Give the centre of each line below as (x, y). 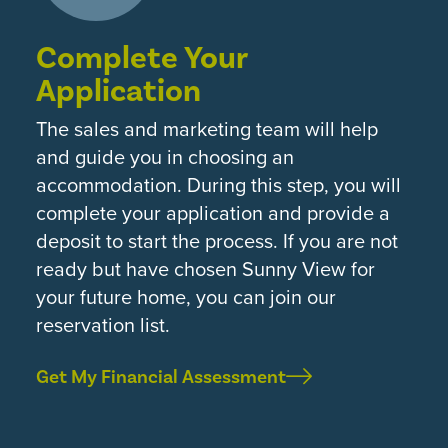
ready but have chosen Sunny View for (205, 268)
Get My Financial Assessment (161, 376)
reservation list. (103, 324)
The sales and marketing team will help (207, 128)
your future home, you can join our (186, 296)
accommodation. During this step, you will (218, 184)
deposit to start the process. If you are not (217, 240)
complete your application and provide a (213, 212)
